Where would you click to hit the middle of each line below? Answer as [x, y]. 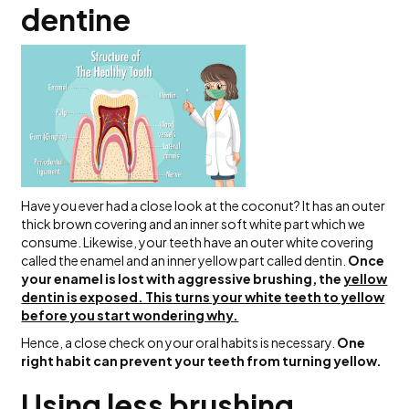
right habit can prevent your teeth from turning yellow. [202, 361]
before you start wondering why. [130, 315]
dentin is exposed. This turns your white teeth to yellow [203, 297]
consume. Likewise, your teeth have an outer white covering [198, 242]
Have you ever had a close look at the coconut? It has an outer [204, 206]
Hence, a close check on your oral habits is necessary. [179, 343]
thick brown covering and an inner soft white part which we [194, 224]
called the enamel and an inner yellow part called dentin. [185, 261]
